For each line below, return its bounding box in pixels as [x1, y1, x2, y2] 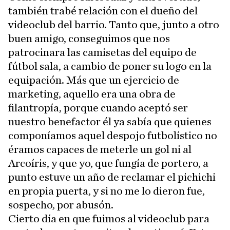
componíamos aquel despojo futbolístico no [8, 130, 217, 142]
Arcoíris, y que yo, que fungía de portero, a [8, 158, 208, 169]
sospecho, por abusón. [8, 199, 113, 211]
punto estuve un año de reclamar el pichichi [8, 171, 216, 183]
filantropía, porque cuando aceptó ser [8, 102, 188, 114]
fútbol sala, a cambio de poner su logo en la [8, 61, 212, 72]
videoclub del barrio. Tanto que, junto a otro [8, 19, 219, 31]
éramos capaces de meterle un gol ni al [8, 144, 191, 156]
